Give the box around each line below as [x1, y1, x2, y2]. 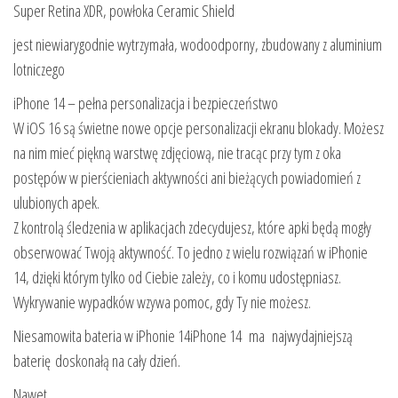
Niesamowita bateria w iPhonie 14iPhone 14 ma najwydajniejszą [13, 325, 353, 347]
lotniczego [13, 59, 65, 81]
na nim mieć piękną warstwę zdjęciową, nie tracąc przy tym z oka [13, 142, 341, 164]
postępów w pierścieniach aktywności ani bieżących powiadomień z [13, 167, 361, 189]
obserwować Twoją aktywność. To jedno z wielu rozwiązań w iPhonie [13, 242, 368, 264]
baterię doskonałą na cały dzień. [13, 350, 180, 372]
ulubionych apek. [13, 192, 99, 214]
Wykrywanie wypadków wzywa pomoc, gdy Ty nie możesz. [13, 291, 311, 314]
